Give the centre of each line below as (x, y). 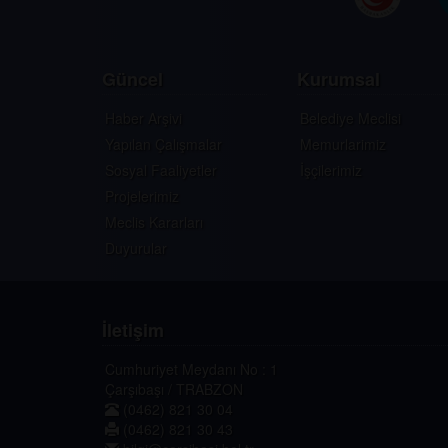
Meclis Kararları (154, 222)
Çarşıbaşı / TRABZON (174, 389)
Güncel (132, 79)
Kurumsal (338, 79)
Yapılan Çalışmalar (163, 144)
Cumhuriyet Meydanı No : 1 (191, 369)
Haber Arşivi (143, 118)
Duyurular (136, 248)
